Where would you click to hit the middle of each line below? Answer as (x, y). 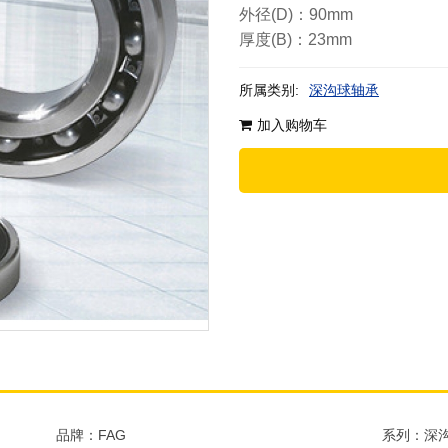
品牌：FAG (91, 435)
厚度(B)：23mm (295, 39)
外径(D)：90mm (296, 14)
